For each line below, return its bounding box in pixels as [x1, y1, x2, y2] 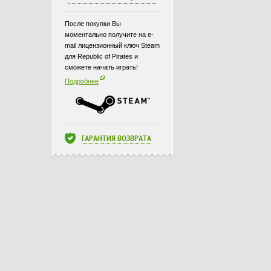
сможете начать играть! [65, 64, 138, 71]
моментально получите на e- [65, 31, 154, 38]
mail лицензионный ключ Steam [65, 42, 160, 49]
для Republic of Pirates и [65, 53, 138, 60]
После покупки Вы [65, 20, 121, 27]
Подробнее [65, 77, 99, 85]
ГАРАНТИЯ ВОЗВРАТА [82, 135, 151, 143]
